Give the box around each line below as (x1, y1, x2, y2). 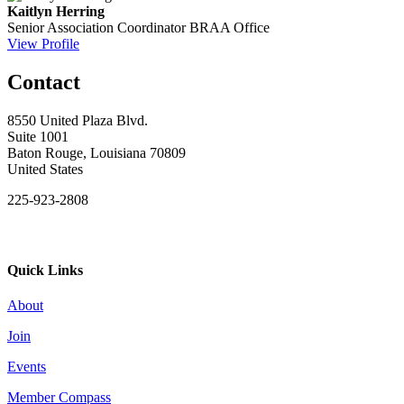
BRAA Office (189, 19, 270, 35)
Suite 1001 (7, 128, 69, 144)
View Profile (7, 35, 79, 51)
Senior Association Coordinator (7, 19, 186, 35)
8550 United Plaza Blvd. (7, 112, 148, 128)
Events (7, 359, 46, 375)
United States (7, 161, 83, 177)
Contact (7, 69, 80, 94)
